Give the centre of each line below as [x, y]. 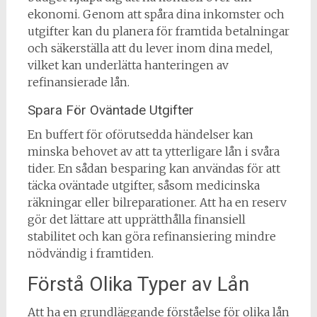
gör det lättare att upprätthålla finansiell [136, 219]
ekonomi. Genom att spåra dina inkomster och [156, 14]
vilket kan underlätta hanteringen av [128, 65]
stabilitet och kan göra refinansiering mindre [151, 236]
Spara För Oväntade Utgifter [110, 110]
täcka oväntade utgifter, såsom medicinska [143, 185]
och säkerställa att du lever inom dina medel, [150, 48]
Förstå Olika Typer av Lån [138, 284]
